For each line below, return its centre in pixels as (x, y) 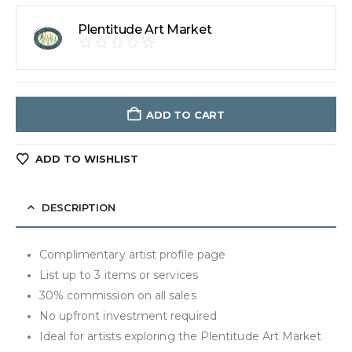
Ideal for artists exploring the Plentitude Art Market (180, 336)
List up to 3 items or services (118, 275)
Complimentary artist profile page (132, 254)
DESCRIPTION (79, 207)
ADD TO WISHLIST (86, 158)
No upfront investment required (128, 315)
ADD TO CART (186, 114)
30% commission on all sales (117, 295)
